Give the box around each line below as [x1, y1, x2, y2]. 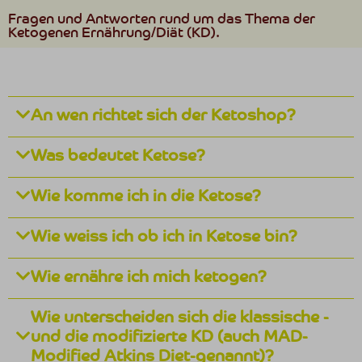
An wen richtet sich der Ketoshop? [31, 104, 296, 124]
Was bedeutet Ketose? [31, 145, 205, 165]
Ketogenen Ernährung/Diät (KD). [8, 23, 220, 41]
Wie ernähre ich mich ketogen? [31, 266, 267, 286]
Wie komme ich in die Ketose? [31, 185, 261, 205]
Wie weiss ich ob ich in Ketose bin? [31, 225, 297, 246]
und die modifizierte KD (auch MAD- [31, 326, 308, 346]
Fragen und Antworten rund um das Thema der [8, 10, 315, 27]
